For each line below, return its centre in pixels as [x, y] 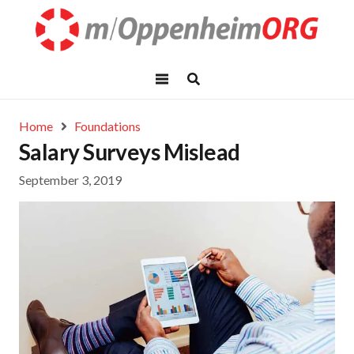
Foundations [108, 126]
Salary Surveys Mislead [130, 152]
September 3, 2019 [70, 180]
